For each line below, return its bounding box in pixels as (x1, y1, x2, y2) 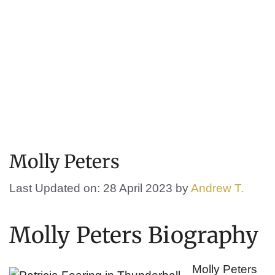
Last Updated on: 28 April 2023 (9, 182, 172, 195)
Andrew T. (191, 182, 244, 195)
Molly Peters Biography (9, 222, 259, 249)
